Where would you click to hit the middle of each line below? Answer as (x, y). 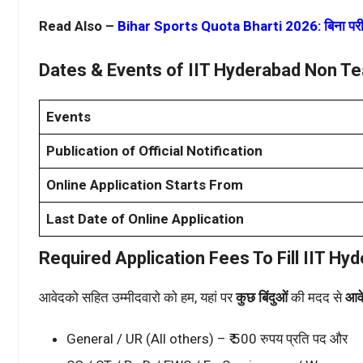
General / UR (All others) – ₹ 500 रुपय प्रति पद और (207, 338)
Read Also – (78, 26)
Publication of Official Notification (154, 151)
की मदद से (316, 298)
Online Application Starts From (145, 185)
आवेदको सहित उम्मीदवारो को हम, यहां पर (137, 298)
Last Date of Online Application (145, 219)
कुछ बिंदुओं (262, 298)
